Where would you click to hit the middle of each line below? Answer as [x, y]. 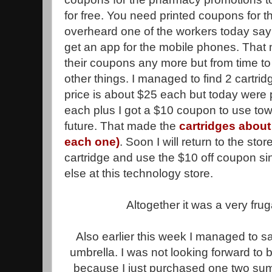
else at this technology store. [139, 174]
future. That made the [122, 126]
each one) [92, 142]
